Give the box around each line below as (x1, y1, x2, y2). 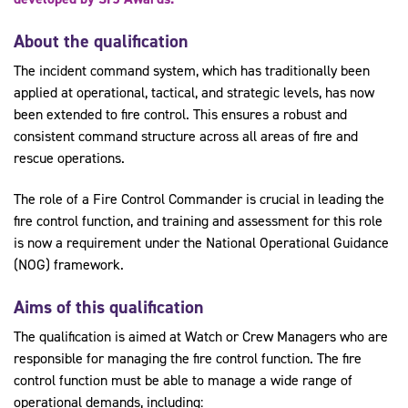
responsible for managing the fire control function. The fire (14, 348, 362, 368)
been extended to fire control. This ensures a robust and (14, 104, 347, 124)
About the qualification (14, 28, 189, 53)
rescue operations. (14, 148, 125, 168)
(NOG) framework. (14, 254, 124, 274)
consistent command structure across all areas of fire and (14, 126, 358, 146)
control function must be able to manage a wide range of (14, 370, 352, 390)
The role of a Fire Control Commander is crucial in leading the (14, 189, 384, 209)
